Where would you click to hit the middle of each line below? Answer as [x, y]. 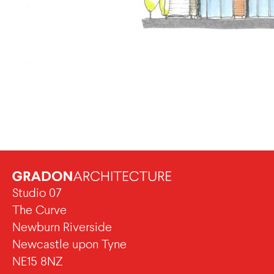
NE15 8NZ [38, 262]
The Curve [39, 210]
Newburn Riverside [62, 228]
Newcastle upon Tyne [69, 245]
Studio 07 [37, 193]
